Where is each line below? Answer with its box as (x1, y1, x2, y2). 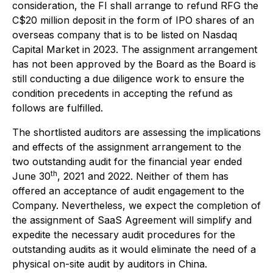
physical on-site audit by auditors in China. (12, 258, 207, 270)
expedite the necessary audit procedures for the (12, 229, 235, 241)
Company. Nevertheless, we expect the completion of (12, 199, 261, 211)
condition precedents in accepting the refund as (12, 87, 233, 99)
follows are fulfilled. (12, 102, 103, 114)
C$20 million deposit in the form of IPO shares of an (12, 14, 254, 26)
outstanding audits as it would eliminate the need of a (12, 243, 256, 255)
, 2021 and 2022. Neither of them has (57, 170, 229, 182)
